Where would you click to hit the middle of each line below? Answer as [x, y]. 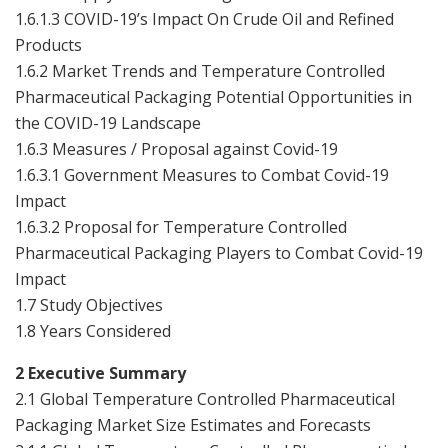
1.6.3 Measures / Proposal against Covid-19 [176, 148]
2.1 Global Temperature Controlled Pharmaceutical [205, 398]
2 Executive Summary [100, 372]
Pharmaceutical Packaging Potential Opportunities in [213, 96]
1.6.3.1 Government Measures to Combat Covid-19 [202, 174]
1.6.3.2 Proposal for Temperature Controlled [181, 226]
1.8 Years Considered [93, 330]
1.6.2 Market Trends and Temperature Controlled [200, 70]
